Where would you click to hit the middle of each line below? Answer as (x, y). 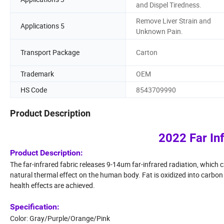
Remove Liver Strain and (173, 20)
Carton (147, 52)
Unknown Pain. (159, 31)
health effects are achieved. (52, 185)
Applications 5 (42, 26)
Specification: (35, 207)
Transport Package (50, 52)
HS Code (34, 89)
